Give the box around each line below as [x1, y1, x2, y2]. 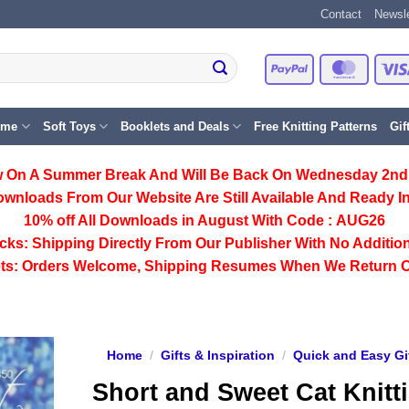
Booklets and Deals [120, 120, 229, 133]
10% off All [24, 213, 100, 228]
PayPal [306, 60, 347, 75]
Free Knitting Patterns [253, 120, 377, 133]
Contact [320, 7, 362, 21]
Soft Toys [42, 120, 96, 133]
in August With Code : [178, 213, 336, 228]
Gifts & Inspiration [160, 349, 275, 362]
